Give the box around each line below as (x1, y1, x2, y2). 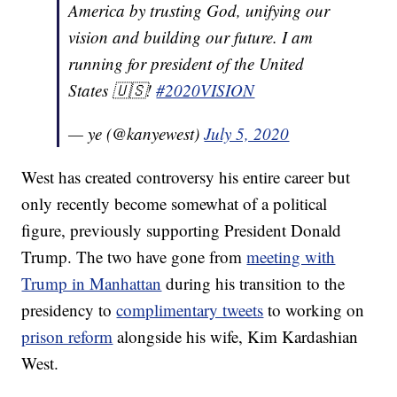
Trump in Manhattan (21, 272, 162, 295)
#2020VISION (156, 79, 255, 102)
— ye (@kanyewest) (68, 122, 205, 145)
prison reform (21, 325, 113, 348)
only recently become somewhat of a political (21, 192, 328, 215)
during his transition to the (161, 272, 346, 295)
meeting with (246, 245, 336, 269)
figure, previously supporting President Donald (21, 219, 342, 242)
